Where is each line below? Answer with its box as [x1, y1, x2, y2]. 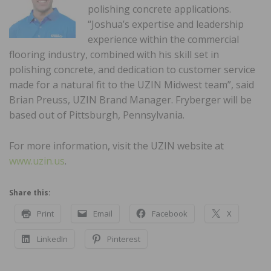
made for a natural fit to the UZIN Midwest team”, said [9, 77, 254, 91]
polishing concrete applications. [88, 2, 231, 16]
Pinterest [107, 233, 140, 244]
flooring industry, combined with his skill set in [9, 47, 219, 61]
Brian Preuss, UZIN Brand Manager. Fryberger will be [9, 93, 252, 106]
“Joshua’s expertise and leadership [88, 17, 244, 31]
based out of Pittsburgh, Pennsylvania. [9, 108, 184, 122]
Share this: [9, 187, 51, 198]
